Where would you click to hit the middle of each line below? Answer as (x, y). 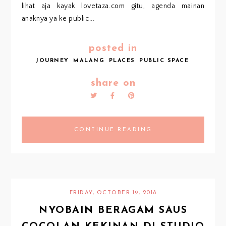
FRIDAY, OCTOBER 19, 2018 (113, 193)
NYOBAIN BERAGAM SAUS (113, 210)
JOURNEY (52, 61)
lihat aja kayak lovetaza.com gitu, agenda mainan (113, 6)
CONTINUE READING (113, 130)
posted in (113, 49)
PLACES (122, 61)
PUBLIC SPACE (164, 61)
